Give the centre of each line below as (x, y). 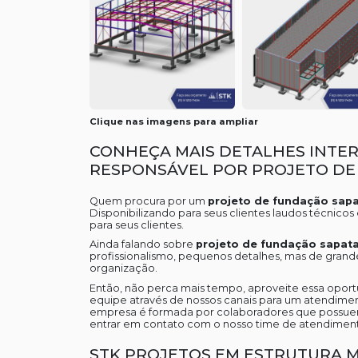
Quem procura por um (148, 201)
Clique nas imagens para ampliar (173, 122)
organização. (123, 268)
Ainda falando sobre (142, 245)
